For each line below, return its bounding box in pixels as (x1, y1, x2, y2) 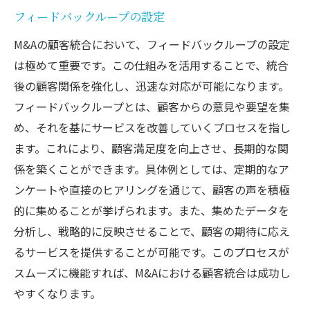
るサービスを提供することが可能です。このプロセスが (14, 243, 289, 260)
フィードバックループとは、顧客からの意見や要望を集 (14, 98, 290, 115)
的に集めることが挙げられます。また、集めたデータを (14, 201, 289, 219)
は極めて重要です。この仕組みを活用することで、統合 (14, 56, 289, 73)
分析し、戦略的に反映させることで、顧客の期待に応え (14, 222, 290, 239)
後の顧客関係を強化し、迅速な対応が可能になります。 (14, 77, 289, 94)
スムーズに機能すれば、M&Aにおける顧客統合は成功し (14, 264, 291, 281)
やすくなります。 (14, 284, 101, 302)
